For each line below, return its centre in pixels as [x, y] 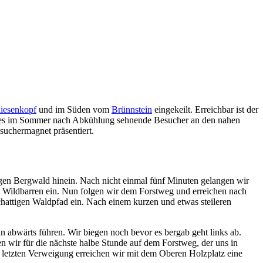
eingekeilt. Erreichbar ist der [205, 110]
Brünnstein [132, 110]
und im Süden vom [74, 110]
